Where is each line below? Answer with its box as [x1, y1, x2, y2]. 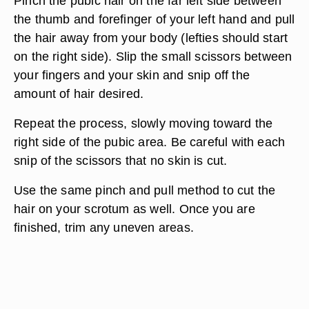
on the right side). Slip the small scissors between [14, 49, 292, 63]
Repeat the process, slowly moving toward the [14, 116, 273, 130]
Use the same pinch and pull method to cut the [14, 183, 276, 197]
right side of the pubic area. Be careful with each [14, 134, 286, 149]
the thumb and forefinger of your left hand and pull [14, 12, 295, 26]
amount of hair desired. [14, 86, 144, 101]
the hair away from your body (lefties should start [14, 30, 288, 45]
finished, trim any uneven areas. [14, 220, 194, 235]
